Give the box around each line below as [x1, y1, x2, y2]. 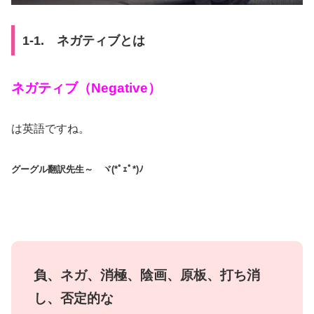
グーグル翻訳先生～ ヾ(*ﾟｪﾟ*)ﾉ [11, 164, 144, 175]
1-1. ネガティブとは [22, 33, 145, 48]
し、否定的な [34, 290, 114, 306]
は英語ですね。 [11, 123, 90, 135]
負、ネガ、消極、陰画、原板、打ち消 [34, 267, 260, 282]
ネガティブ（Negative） [11, 80, 161, 95]
